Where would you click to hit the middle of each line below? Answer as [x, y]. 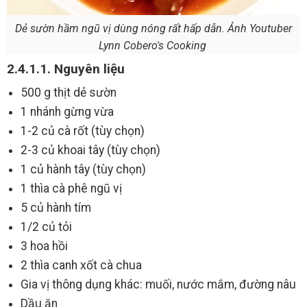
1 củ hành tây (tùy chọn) [83, 170]
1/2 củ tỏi [46, 227]
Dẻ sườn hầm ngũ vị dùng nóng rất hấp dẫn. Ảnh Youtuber [153, 29]
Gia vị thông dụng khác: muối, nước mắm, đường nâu [158, 285]
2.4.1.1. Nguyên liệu [66, 69]
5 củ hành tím [56, 208]
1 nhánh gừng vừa [67, 112]
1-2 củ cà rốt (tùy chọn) [83, 131]
